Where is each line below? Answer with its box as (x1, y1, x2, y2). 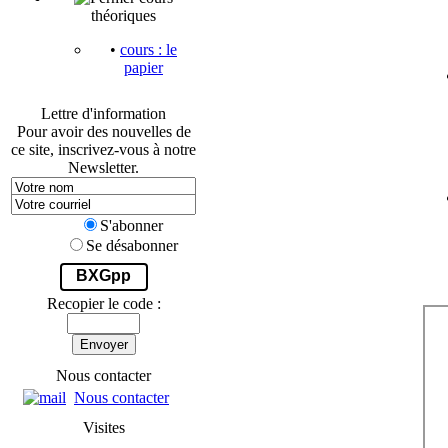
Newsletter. (68, 159, 139, 176)
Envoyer (79, 337, 128, 352)
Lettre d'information (41, 105, 166, 122)
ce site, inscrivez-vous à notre (11, 141, 196, 158)
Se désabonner (85, 237, 178, 254)
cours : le (120, 41, 177, 58)
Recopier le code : (46, 295, 161, 312)
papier (124, 59, 163, 76)
